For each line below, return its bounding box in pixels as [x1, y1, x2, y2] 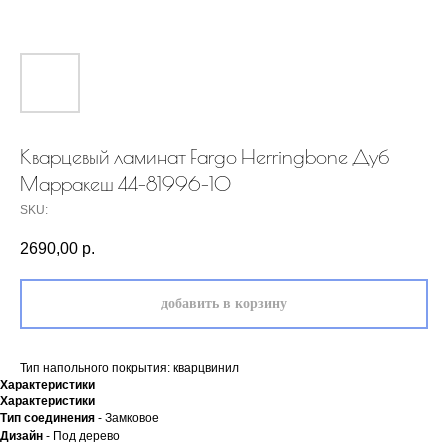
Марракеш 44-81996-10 [20, 172, 231, 195]
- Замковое [95, 411, 159, 426]
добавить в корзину [161, 296, 287, 312]
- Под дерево [43, 429, 120, 444]
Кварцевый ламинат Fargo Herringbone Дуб [20, 145, 389, 168]
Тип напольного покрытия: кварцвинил [20, 361, 239, 376]
